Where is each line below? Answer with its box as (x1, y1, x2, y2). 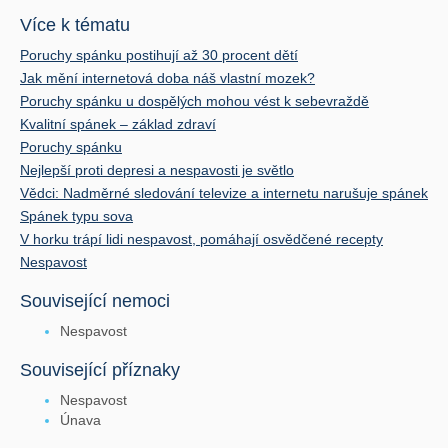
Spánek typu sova (20, 207, 133, 224)
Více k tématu (20, 14, 130, 35)
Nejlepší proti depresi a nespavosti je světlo (20, 161, 294, 178)
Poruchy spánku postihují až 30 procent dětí (20, 46, 298, 63)
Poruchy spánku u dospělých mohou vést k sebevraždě (20, 92, 369, 109)
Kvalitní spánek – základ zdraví (20, 115, 216, 132)
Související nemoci (20, 290, 170, 311)
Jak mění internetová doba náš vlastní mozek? (20, 69, 315, 86)
